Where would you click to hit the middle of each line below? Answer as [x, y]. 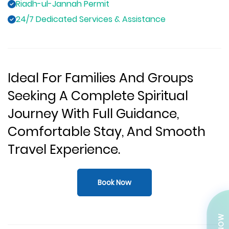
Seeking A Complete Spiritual [98, 96]
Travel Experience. [64, 150]
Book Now [114, 183]
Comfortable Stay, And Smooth [107, 132]
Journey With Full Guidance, [93, 114]
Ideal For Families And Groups [101, 78]
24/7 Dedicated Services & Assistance [91, 19]
